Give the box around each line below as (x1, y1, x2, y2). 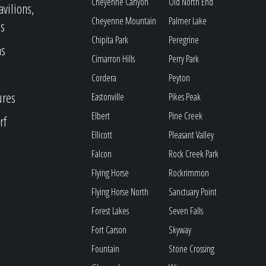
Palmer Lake (169, 14, 207, 27)
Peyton (169, 71, 191, 84)
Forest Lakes (91, 204, 129, 217)
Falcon (91, 147, 112, 160)
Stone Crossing (169, 242, 215, 255)
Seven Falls (169, 204, 204, 217)
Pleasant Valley (169, 128, 214, 141)
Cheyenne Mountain (91, 14, 157, 27)
